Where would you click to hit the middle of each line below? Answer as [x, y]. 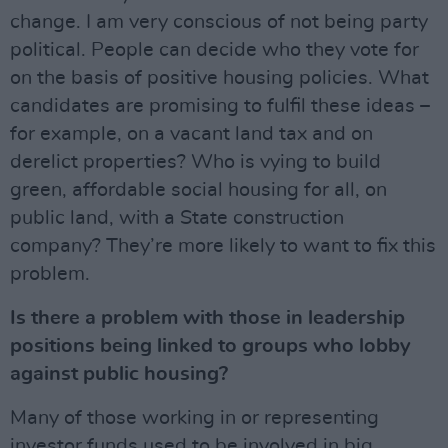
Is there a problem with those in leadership [207, 317]
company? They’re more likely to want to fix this [223, 245]
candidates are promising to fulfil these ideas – [220, 105]
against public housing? [119, 373]
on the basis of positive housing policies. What [219, 77]
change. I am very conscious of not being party [219, 21]
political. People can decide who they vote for [214, 49]
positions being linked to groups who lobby [210, 345]
